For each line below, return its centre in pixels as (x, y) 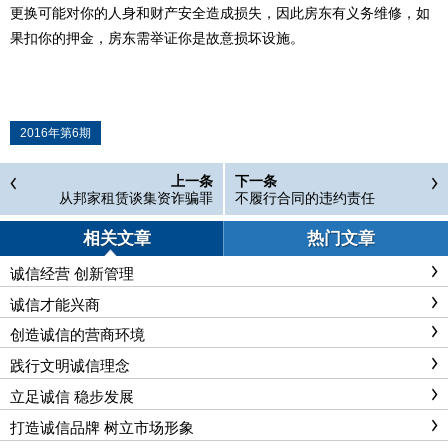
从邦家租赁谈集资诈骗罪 (136, 198)
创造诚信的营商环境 (77, 335)
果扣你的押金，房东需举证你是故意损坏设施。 (157, 38)
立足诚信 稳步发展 (72, 397)
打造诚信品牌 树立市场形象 (102, 427)
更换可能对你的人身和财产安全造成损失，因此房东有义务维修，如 (220, 13)
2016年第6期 (55, 133)
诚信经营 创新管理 (72, 273)
